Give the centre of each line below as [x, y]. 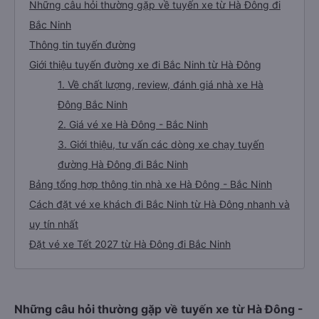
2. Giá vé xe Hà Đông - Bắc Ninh [133, 176]
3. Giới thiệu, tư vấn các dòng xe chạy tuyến [161, 195]
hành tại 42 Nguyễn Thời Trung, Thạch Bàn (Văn [169, 16]
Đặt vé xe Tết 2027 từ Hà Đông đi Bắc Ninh [130, 295]
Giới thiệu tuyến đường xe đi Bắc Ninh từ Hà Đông [145, 116]
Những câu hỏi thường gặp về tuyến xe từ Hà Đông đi [155, 56]
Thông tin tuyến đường [83, 96]
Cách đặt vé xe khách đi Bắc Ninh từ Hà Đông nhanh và [159, 255]
